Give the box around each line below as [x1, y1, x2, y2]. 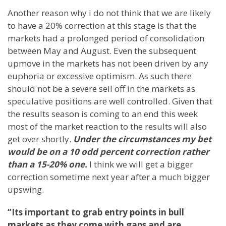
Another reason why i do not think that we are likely [8, 7, 211, 19]
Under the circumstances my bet [73, 133, 211, 145]
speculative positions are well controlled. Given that [8, 95, 212, 107]
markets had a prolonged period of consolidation [8, 32, 204, 44]
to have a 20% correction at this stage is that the [8, 20, 197, 31]
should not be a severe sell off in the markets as [8, 83, 195, 94]
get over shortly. [8, 133, 73, 145]
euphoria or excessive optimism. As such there [8, 70, 192, 82]
